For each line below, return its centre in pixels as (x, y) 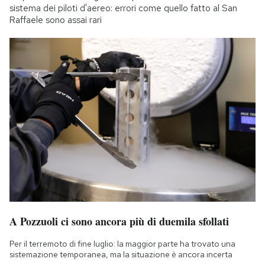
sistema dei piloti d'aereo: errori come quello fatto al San (123, 9)
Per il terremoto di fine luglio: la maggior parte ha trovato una (122, 244)
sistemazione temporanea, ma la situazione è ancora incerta (121, 255)
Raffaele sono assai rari (56, 20)
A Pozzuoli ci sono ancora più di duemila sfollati (119, 222)
